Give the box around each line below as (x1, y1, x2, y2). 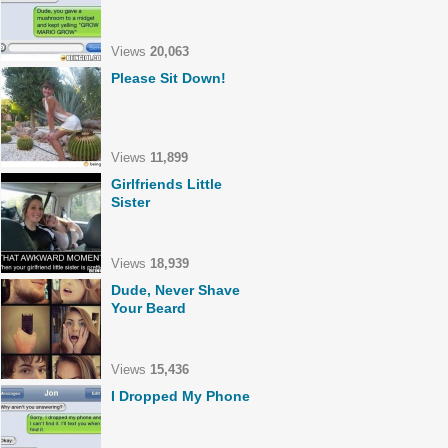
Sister (111, 194, 150, 210)
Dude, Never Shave (111, 282, 240, 298)
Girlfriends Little (111, 176, 222, 192)
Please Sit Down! (111, 70, 226, 86)
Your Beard (111, 300, 186, 316)
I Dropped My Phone (111, 388, 250, 404)
